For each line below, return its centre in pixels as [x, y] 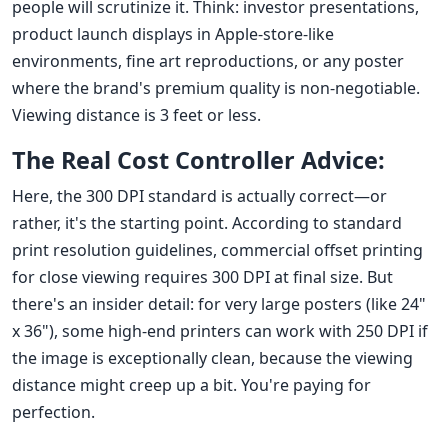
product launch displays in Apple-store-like [173, 34]
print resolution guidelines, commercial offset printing [217, 250]
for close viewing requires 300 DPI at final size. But [202, 277]
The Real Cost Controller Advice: [198, 160]
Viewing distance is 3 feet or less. [136, 115]
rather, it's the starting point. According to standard [207, 223]
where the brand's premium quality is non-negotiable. [216, 88]
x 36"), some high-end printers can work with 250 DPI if [220, 331]
